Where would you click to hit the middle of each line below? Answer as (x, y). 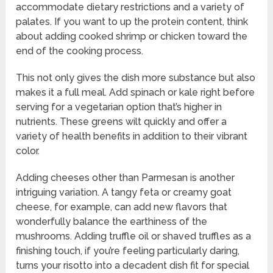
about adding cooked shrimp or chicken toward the (132, 37)
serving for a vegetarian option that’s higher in (119, 107)
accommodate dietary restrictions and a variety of (130, 7)
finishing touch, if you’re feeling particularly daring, (128, 251)
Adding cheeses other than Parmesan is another (126, 178)
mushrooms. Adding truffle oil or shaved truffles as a (134, 236)
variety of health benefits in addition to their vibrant (132, 136)
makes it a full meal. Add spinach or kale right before (136, 93)
